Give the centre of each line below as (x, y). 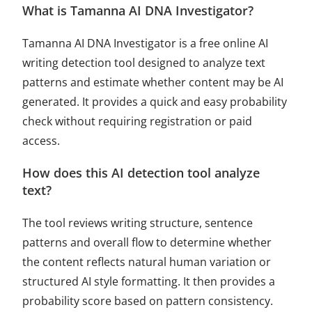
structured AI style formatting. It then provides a (149, 281)
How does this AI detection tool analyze (141, 172)
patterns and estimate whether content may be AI (153, 82)
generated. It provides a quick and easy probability (155, 101)
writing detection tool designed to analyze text (144, 62)
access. (41, 140)
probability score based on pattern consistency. (148, 301)
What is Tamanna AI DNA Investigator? (138, 10)
